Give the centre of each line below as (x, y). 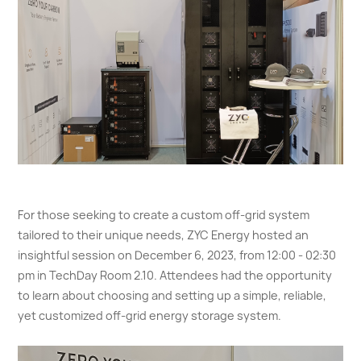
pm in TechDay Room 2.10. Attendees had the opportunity (175, 276)
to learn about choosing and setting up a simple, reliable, (172, 296)
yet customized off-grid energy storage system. (150, 316)
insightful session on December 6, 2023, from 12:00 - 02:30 (177, 255)
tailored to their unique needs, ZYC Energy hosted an (164, 235)
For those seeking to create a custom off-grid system (164, 215)
